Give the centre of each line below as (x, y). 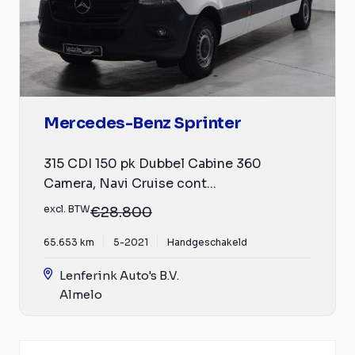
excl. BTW (67, 208)
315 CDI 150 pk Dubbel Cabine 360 (153, 163)
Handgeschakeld (207, 242)
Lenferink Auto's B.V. (119, 275)
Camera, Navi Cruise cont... (130, 183)
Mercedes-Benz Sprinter (143, 123)
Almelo (81, 294)
